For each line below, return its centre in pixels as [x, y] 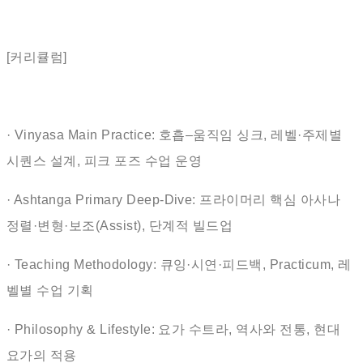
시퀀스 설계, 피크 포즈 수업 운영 [105, 161]
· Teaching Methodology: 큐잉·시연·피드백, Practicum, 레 [179, 265]
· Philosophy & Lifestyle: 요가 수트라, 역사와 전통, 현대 [174, 329]
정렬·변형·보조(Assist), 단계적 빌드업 [120, 226]
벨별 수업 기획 [50, 290]
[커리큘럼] [37, 57]
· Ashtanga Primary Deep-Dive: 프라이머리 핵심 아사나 [174, 200]
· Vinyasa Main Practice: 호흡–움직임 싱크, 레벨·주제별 [175, 135]
